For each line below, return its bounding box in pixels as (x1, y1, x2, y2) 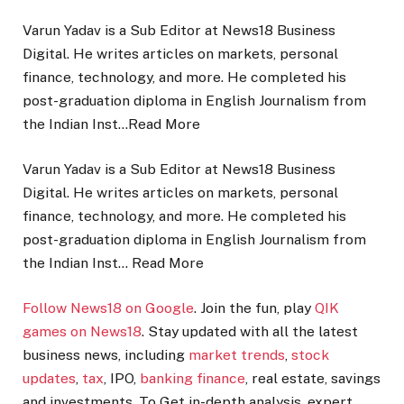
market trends (188, 346, 285, 364)
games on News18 (23, 323, 142, 341)
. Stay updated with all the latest (142, 323, 358, 341)
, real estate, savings (245, 370, 381, 388)
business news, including (23, 346, 188, 364)
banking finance (140, 370, 245, 388)
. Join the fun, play (194, 299, 315, 317)
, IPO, (104, 370, 140, 388)
